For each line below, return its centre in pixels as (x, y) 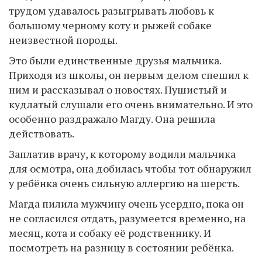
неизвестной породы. (63, 40)
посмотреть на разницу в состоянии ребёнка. (121, 247)
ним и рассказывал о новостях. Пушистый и (118, 89)
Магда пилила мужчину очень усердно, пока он (126, 204)
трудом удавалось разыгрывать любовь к (111, 11)
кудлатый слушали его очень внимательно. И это (131, 104)
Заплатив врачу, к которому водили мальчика (122, 154)
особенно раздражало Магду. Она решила (112, 119)
